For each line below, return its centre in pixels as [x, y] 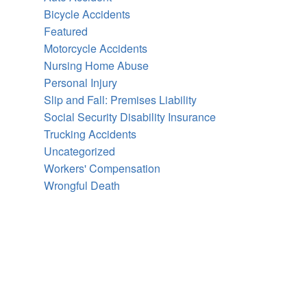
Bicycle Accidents [87, 14]
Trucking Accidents [90, 134]
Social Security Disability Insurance [130, 116]
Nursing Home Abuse [96, 65]
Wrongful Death [82, 185]
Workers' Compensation [102, 168]
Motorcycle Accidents [96, 48]
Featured [66, 31]
